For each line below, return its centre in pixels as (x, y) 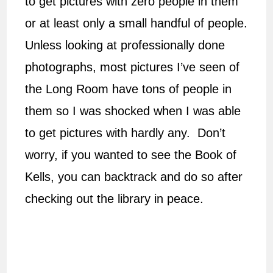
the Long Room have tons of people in (129, 89)
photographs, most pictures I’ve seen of (133, 67)
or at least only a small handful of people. (136, 23)
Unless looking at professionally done (125, 45)
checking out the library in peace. (115, 198)
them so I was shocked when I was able (133, 111)
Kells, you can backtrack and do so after (134, 176)
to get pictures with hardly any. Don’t (126, 133)
